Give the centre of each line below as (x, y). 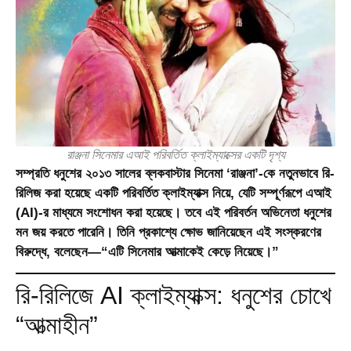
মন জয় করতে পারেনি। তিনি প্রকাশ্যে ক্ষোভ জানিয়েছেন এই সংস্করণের (168, 232)
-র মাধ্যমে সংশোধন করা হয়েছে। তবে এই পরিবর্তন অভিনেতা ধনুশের (185, 212)
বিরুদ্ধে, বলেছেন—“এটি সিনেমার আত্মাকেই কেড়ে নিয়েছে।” (147, 251)
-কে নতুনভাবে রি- (297, 173)
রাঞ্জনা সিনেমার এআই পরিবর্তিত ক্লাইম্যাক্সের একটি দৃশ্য (175, 154)
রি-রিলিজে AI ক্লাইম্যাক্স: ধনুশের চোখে (174, 296)
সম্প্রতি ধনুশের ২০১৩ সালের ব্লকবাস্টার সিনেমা (121, 173)
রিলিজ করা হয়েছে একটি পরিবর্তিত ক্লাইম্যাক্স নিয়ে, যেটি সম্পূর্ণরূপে (161, 193)
